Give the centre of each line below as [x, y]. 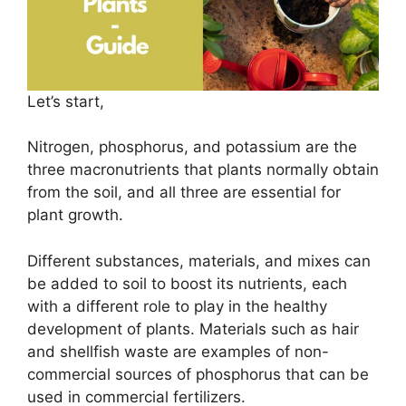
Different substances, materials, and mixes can [199, 261]
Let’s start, [66, 101]
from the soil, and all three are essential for [184, 193]
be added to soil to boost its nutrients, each [187, 283]
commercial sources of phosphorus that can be [198, 374]
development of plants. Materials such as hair [193, 329]
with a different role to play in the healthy [177, 306]
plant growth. [75, 215]
